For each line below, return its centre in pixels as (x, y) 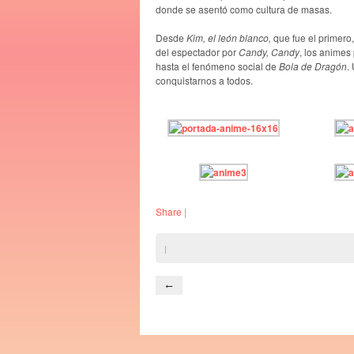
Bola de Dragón (313, 66)
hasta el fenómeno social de (217, 66)
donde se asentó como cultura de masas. (244, 9)
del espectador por (197, 51)
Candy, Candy (269, 51)
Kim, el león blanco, (230, 37)
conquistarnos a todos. (204, 80)
